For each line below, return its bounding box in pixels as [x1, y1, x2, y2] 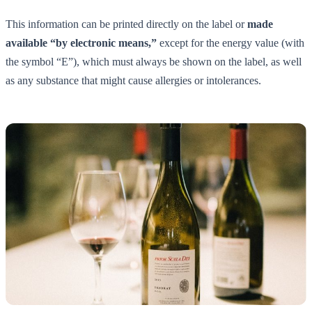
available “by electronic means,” [6, 36, 157, 49]
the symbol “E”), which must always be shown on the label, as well [6, 55, 302, 68]
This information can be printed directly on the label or [6, 17, 247, 30]
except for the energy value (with [157, 36, 304, 49]
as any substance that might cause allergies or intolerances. [6, 74, 261, 86]
